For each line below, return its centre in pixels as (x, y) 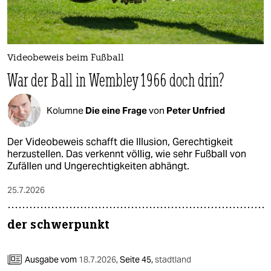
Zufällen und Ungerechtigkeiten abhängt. (98, 166)
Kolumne (66, 110)
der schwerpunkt (59, 225)
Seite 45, (136, 260)
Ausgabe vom (52, 260)
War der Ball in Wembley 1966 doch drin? (116, 80)
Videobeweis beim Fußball (66, 59)
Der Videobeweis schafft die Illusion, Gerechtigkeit (120, 142)
